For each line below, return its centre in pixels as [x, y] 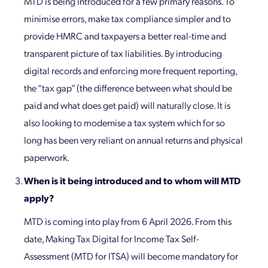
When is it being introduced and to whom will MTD [132, 181]
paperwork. [47, 157]
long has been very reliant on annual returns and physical [133, 140]
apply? [39, 198]
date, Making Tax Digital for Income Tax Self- [112, 239]
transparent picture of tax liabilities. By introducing [123, 53]
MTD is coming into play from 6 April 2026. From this [128, 221]
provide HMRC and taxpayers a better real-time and [125, 36]
